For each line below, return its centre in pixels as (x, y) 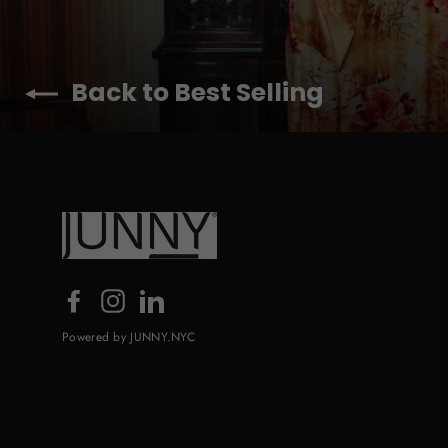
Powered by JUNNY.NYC (128, 337)
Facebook (122, 298)
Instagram (161, 298)
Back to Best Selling (197, 93)
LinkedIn (196, 298)
